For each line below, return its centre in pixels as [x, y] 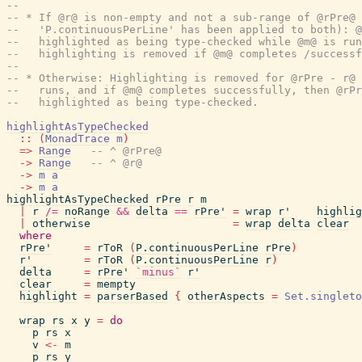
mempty [116, 284]
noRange [87, 211]
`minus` [158, 272]
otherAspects [226, 296]
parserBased [133, 296]
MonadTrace [78, 139]
